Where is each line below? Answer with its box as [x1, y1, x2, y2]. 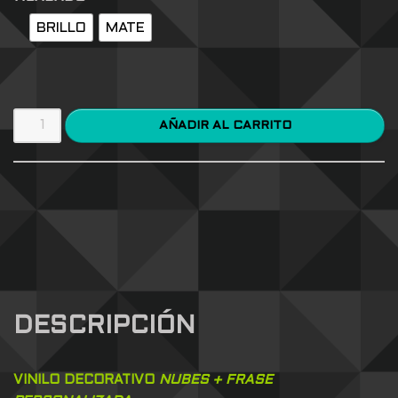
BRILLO [36, 20, 86, 35]
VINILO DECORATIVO [13, 374, 159, 387]
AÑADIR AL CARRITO [232, 119, 291, 131]
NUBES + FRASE [159, 374, 273, 387]
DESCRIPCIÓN [13, 315, 195, 339]
